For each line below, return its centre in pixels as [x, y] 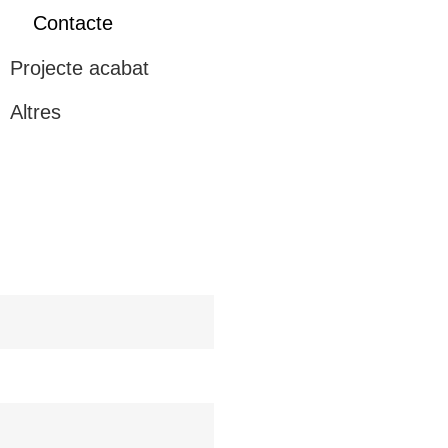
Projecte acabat [79, 68]
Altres [35, 112]
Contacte [73, 23]
